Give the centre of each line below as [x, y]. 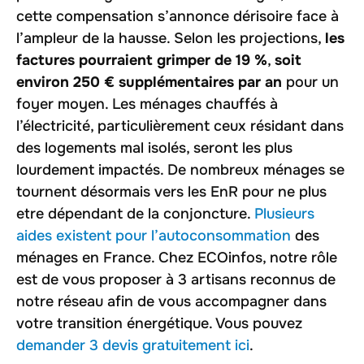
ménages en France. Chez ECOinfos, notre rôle [177, 257]
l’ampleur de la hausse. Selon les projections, [171, 38]
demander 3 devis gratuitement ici [133, 345]
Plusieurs [284, 213]
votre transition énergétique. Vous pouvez [159, 323]
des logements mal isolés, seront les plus [154, 147]
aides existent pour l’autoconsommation [154, 235]
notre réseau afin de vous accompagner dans [171, 301]
